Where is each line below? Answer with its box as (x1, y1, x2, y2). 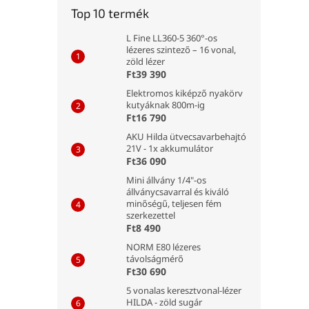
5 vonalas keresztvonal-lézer (126, 284, 241, 297)
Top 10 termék (71, 6, 149, 21)
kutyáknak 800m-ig (126, 99, 205, 111)
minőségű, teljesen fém (126, 197, 221, 210)
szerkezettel (126, 209, 175, 221)
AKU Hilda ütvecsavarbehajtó (126, 130, 246, 143)
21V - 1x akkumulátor (126, 142, 213, 154)
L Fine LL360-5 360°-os (126, 32, 217, 44)
